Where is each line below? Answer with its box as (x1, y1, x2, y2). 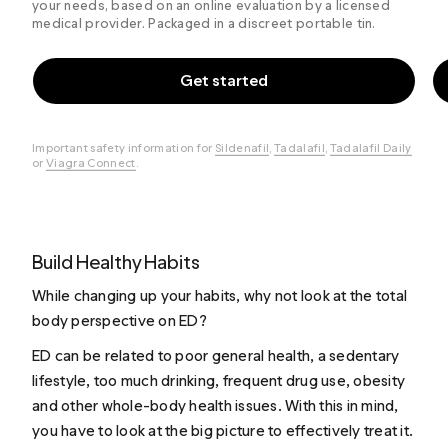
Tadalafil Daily (329, 140, 412, 155)
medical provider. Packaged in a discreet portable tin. (32, 14, 376, 32)
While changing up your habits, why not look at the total (32, 286, 408, 306)
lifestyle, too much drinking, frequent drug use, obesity (32, 371, 406, 391)
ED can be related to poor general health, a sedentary (32, 346, 400, 366)
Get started (180, 70, 268, 90)
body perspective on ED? (32, 311, 211, 331)
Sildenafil (214, 140, 270, 155)
